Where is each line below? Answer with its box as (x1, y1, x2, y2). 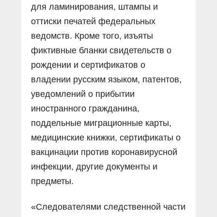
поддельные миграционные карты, (31, 118, 171, 128)
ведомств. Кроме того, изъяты (31, 31, 153, 41)
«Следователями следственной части (31, 201, 186, 212)
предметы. (31, 176, 74, 186)
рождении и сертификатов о (31, 60, 145, 70)
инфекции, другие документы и (31, 161, 157, 171)
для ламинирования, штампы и (31, 1, 158, 12)
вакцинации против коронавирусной (31, 147, 177, 157)
